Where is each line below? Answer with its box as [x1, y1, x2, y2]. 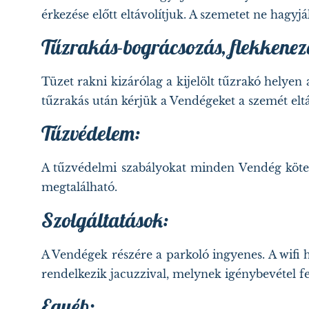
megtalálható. [41, 180, 117, 195]
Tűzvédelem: [41, 120, 140, 147]
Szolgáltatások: [41, 206, 168, 233]
